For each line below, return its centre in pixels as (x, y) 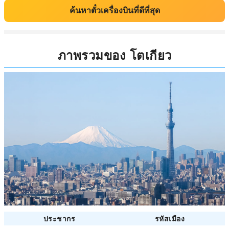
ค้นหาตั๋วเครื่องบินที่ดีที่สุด (114, 10)
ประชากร (59, 219)
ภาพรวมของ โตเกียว (114, 55)
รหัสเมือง (170, 219)
